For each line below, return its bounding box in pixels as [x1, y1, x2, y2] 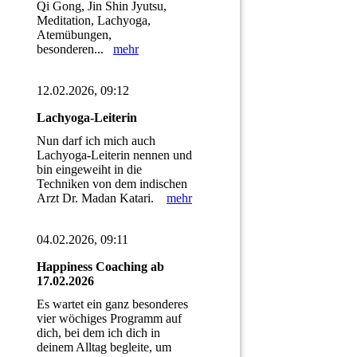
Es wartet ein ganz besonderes [37, 297, 188, 312]
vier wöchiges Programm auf [37, 312, 182, 326]
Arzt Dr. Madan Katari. [37, 191, 167, 206]
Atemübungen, [37, 28, 112, 42]
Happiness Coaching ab [37, 260, 164, 274]
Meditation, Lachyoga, [37, 14, 151, 28]
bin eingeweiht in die [37, 163, 142, 177]
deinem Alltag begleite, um [37, 340, 171, 355]
